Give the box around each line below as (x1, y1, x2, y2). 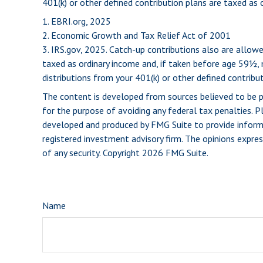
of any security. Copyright (42, 146, 142, 159)
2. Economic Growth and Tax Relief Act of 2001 (42, 29, 231, 41)
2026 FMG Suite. (142, 146, 208, 159)
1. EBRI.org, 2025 (42, 15, 111, 27)
